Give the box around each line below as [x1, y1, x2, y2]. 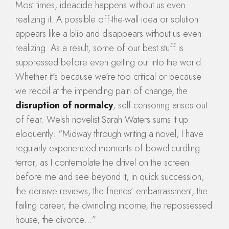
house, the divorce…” [15, 213, 96, 227]
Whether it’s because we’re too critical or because [15, 70, 201, 84]
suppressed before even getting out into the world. [15, 56, 203, 70]
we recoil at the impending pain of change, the [15, 84, 188, 98]
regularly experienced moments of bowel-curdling [15, 142, 200, 155]
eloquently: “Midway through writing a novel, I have [15, 127, 203, 141]
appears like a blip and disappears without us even [15, 27, 201, 41]
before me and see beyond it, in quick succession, [15, 170, 204, 184]
